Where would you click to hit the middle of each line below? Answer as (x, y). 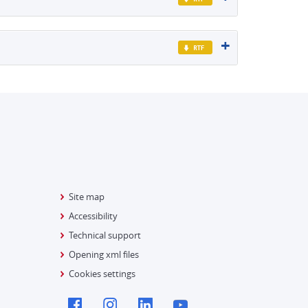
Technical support (104, 235)
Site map (86, 196)
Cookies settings (102, 273)
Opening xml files (103, 254)
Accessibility (93, 216)
